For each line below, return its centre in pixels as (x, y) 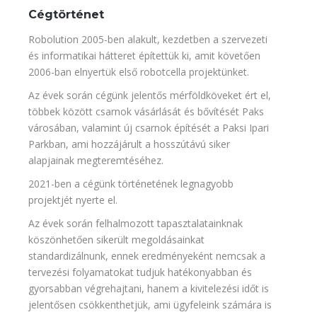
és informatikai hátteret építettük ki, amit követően (144, 55)
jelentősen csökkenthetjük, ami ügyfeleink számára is (150, 304)
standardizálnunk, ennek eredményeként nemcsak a (147, 255)
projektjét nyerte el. (73, 200)
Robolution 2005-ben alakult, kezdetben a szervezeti (148, 39)
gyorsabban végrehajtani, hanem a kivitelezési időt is (149, 288)
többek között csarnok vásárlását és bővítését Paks (146, 111)
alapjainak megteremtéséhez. (96, 160)
